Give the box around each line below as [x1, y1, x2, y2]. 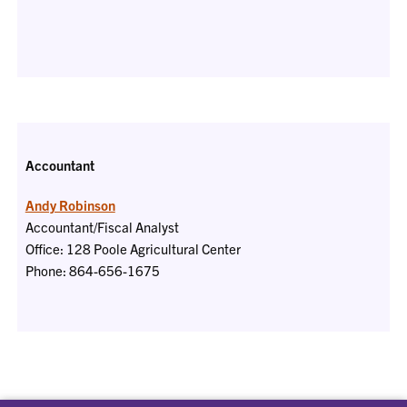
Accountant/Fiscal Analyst [25, 218, 179, 235]
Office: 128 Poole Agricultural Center [25, 240, 241, 257]
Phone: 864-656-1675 [25, 262, 160, 279]
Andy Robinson [25, 196, 115, 213]
